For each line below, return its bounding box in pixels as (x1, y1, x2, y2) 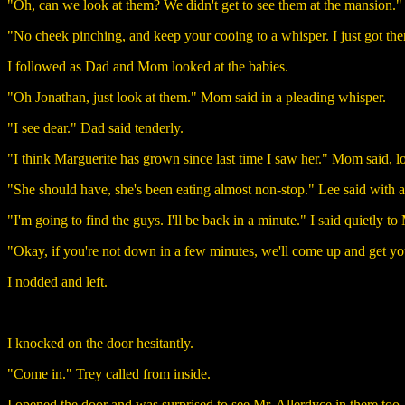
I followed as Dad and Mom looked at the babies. (7, 58, 288, 74)
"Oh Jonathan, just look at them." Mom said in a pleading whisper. (7, 89, 386, 105)
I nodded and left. (7, 273, 108, 289)
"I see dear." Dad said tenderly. (7, 119, 184, 136)
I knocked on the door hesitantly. (7, 334, 193, 351)
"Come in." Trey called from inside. (7, 365, 211, 381)
